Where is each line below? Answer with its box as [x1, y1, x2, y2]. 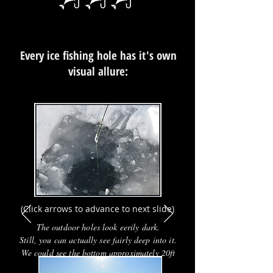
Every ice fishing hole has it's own [19, 48, 177, 63]
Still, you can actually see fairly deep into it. [19, 234, 177, 246]
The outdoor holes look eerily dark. [36, 221, 160, 233]
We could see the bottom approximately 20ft [21, 247, 175, 258]
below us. [81, 260, 115, 271]
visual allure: [68, 63, 128, 79]
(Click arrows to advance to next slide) [20, 203, 174, 214]
